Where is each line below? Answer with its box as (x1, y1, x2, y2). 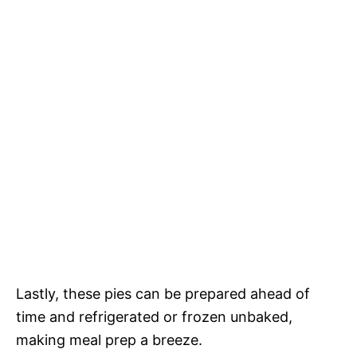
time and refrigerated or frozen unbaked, (16, 308, 292, 326)
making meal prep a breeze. (16, 331, 202, 349)
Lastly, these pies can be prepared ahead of (16, 285, 310, 303)
